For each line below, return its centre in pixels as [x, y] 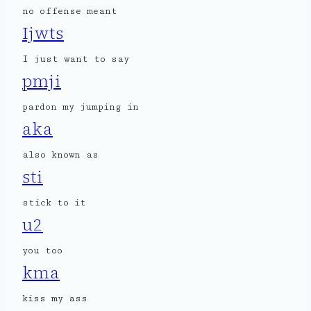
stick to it [54, 203]
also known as [60, 155]
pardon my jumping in [81, 107]
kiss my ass [55, 299]
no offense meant [70, 11]
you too [42, 251]
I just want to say [76, 59]
